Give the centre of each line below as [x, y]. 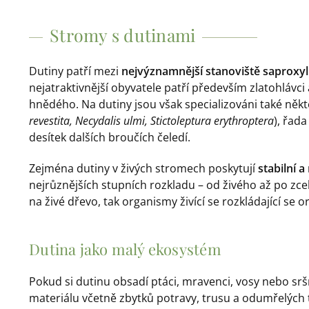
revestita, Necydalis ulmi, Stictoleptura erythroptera [152, 121]
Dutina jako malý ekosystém [125, 249]
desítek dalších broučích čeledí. [110, 138]
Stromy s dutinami [123, 35]
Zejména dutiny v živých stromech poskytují [144, 168]
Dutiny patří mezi [76, 71]
